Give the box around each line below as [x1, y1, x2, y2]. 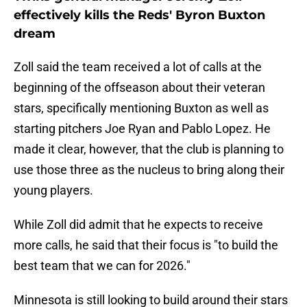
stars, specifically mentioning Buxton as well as [14, 101, 269, 116]
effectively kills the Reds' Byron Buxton [14, 8, 265, 23]
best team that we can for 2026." [14, 258, 191, 273]
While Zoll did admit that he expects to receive [14, 217, 263, 232]
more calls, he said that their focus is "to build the [14, 238, 278, 253]
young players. [14, 183, 93, 198]
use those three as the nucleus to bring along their [14, 162, 284, 177]
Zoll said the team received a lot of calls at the [14, 60, 262, 75]
